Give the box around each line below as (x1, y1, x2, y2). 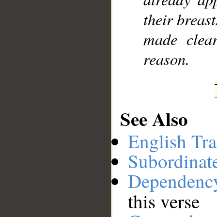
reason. (143, 48, 190, 70)
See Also (120, 104, 188, 132)
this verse (128, 188, 200, 214)
